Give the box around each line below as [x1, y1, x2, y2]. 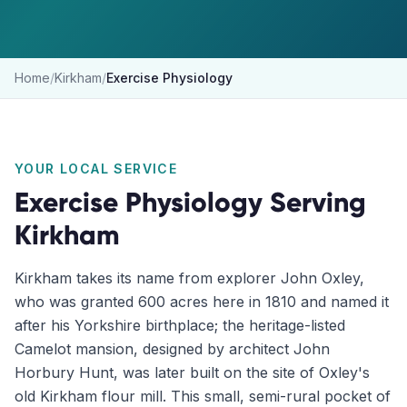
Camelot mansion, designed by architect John [15, 340, 330, 358]
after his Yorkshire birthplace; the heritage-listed [15, 316, 345, 334]
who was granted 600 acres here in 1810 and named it [15, 293, 389, 311]
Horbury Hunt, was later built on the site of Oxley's [15, 363, 370, 382]
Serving [263, 185, 366, 219]
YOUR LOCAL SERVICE [15, 161, 178, 176]
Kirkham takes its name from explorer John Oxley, [15, 269, 364, 287]
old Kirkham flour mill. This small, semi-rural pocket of [15, 387, 391, 405]
